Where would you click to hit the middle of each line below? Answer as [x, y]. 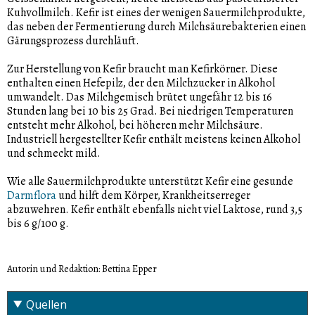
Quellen [46, 304]
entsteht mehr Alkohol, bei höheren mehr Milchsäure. [135, 125]
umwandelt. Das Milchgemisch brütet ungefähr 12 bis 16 [140, 97]
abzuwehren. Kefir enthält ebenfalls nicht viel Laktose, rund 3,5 [155, 209]
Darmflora [32, 195]
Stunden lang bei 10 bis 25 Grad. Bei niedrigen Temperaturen [150, 111]
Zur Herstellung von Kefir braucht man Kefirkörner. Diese [142, 69]
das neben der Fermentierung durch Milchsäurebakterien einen [156, 26]
